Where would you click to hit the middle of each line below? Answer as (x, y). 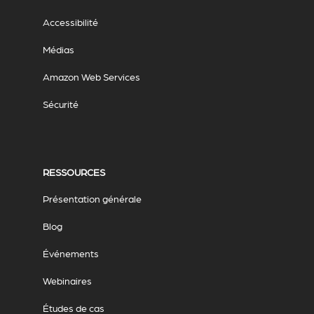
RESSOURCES (74, 172)
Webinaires (67, 281)
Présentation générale (92, 199)
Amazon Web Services (91, 77)
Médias (58, 49)
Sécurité (60, 104)
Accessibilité (70, 22)
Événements (70, 253)
